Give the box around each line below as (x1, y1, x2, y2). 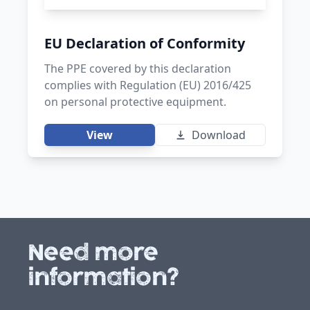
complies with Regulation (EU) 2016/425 (44, 77, 251, 93)
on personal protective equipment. (44, 93, 226, 109)
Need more (28, 238, 158, 266)
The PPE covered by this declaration (44, 60, 231, 76)
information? (28, 263, 178, 291)
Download (192, 127, 246, 143)
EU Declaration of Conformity (44, 33, 245, 53)
